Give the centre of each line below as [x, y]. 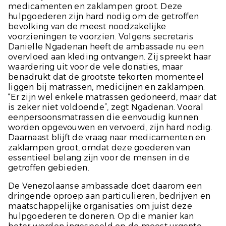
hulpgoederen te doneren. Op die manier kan [101, 216]
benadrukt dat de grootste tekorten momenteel [106, 77]
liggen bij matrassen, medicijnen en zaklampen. [107, 87]
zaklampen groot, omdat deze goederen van [99, 148]
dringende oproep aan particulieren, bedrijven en [109, 196]
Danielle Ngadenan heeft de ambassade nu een [106, 47]
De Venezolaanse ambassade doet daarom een [105, 186]
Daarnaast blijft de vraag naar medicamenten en [107, 138]
